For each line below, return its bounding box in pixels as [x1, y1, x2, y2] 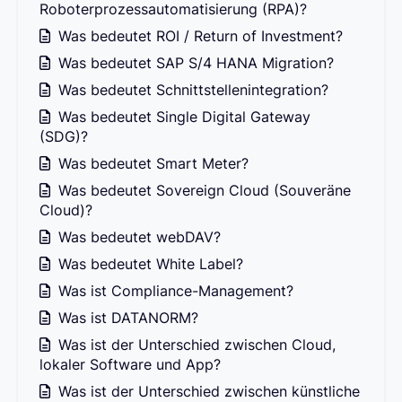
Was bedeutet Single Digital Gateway [54, 108, 310, 127]
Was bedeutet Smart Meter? [54, 154, 249, 173]
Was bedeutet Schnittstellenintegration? [54, 81, 328, 100]
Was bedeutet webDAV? [54, 228, 221, 247]
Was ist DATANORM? [54, 309, 198, 328]
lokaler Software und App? [39, 355, 221, 374]
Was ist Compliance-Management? [54, 282, 293, 301]
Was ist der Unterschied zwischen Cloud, [54, 336, 336, 354]
